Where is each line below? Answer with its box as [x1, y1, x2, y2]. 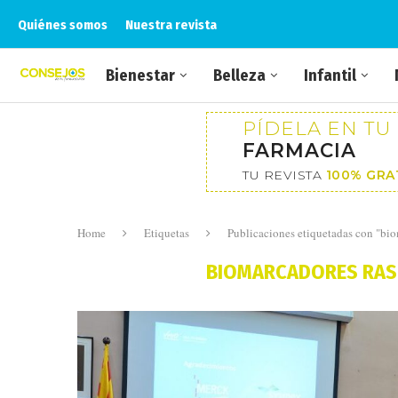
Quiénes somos [18, 16, 107, 33]
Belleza [213, 66, 266, 85]
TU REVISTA [243, 167, 326, 183]
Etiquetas [144, 225, 189, 241]
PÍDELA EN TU [243, 116, 391, 139]
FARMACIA [243, 139, 356, 162]
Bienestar [106, 66, 175, 85]
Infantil [304, 66, 356, 85]
